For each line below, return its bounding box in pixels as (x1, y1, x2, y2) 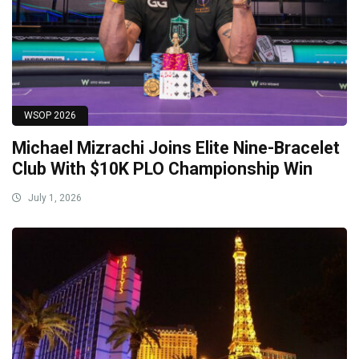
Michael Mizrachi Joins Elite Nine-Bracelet (12, 138, 340, 159)
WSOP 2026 (24, 110, 76, 122)
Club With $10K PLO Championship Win (12, 159, 313, 179)
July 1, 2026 (26, 192, 82, 204)
